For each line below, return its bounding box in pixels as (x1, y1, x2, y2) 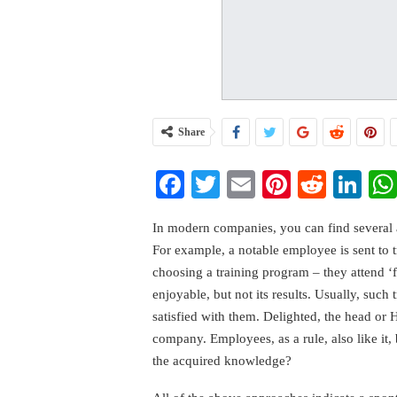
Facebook (184, 167, 294, 200)
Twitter (220, 167, 302, 200)
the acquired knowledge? (152, 353, 292, 368)
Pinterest (291, 167, 390, 200)
